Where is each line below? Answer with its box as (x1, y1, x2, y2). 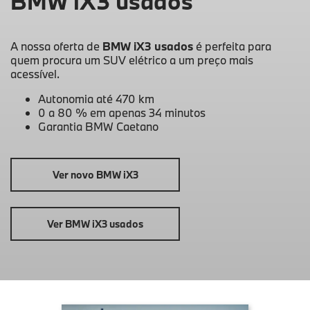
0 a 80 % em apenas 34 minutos (38, 105, 206, 120)
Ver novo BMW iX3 (52, 168, 138, 182)
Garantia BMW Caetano (38, 119, 158, 134)
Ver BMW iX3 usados (47, 217, 143, 231)
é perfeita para (193, 39, 271, 54)
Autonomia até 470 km (38, 91, 154, 107)
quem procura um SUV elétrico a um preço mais (10, 53, 253, 68)
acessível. (10, 66, 60, 82)
